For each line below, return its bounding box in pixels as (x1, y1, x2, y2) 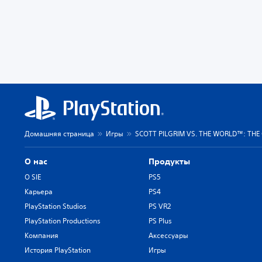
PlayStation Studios (25, 201, 87, 211)
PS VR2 (149, 201, 171, 211)
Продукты (149, 156, 191, 167)
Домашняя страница (25, 128, 94, 139)
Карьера (25, 186, 53, 196)
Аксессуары (149, 230, 189, 240)
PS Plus (149, 215, 173, 226)
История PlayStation (25, 244, 91, 255)
